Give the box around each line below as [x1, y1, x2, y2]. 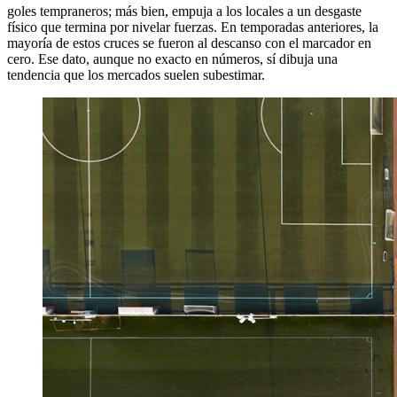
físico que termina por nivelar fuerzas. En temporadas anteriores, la [7, 19, 378, 35]
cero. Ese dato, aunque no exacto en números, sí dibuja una [7, 51, 338, 66]
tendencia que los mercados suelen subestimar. [7, 66, 265, 82]
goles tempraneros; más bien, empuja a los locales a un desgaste [7, 3, 362, 19]
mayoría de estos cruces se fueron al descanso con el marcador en [7, 35, 371, 51]
